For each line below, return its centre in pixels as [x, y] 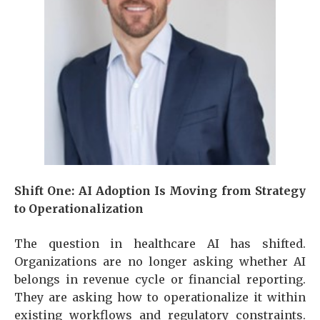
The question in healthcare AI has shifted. [160, 244]
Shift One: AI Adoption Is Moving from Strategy [160, 191]
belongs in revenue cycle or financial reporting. [160, 279]
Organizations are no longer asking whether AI [160, 261]
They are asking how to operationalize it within [160, 297]
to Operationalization [79, 209]
